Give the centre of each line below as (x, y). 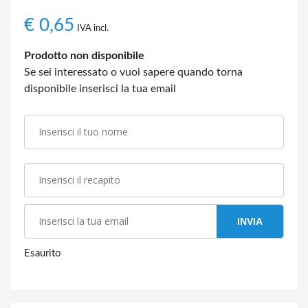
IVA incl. (93, 28)
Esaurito (43, 253)
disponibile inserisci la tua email (100, 89)
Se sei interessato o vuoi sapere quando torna (133, 72)
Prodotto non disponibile (84, 56)
